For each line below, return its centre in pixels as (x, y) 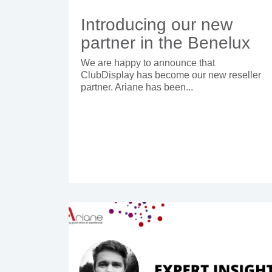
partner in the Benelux (165, 43)
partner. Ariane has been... (137, 87)
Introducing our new (157, 25)
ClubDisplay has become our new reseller (171, 75)
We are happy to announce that (148, 63)
